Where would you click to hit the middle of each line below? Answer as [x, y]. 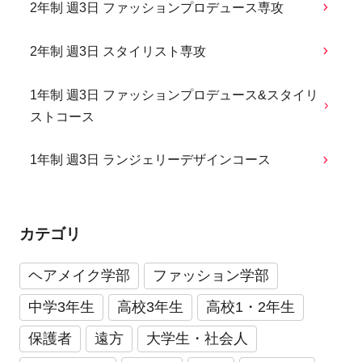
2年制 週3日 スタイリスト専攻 [118, 51]
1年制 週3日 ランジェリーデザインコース [151, 160]
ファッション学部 [210, 275]
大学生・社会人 [197, 338]
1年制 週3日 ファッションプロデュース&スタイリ [175, 95]
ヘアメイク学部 [79, 275]
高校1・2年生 [250, 307]
